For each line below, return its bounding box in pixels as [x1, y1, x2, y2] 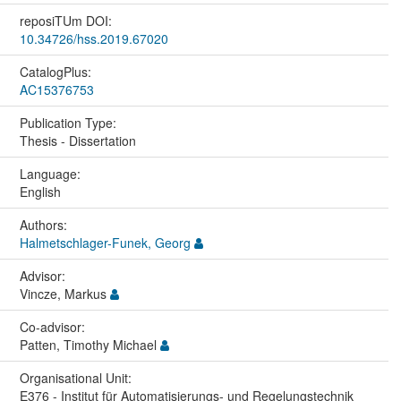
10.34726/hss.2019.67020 [19, 30, 168, 48]
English [19, 183, 61, 201]
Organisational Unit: [19, 369, 135, 388]
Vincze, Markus [19, 285, 110, 303]
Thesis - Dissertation [19, 132, 136, 150]
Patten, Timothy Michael [19, 336, 160, 354]
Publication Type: [19, 114, 120, 132]
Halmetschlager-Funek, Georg [19, 234, 191, 252]
